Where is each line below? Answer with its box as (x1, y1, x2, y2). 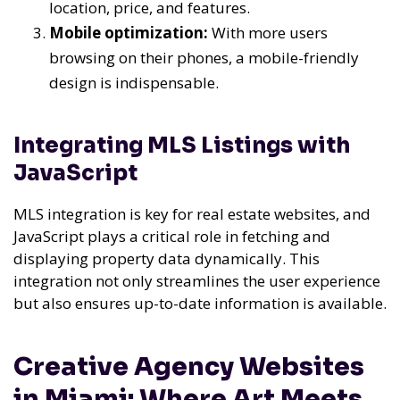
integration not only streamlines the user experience (13, 271, 380, 292)
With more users (208, 22, 328, 44)
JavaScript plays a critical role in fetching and (13, 226, 330, 247)
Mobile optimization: (49, 22, 208, 44)
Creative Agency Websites (13, 350, 364, 382)
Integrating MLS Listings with (13, 132, 350, 160)
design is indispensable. (49, 72, 219, 94)
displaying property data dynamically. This (13, 248, 320, 270)
